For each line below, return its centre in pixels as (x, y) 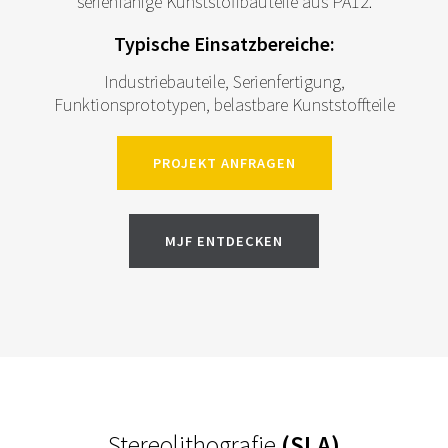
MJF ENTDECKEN (224, 241)
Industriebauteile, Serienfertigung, (224, 82)
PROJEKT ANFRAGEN (224, 163)
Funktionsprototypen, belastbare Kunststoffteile (224, 105)
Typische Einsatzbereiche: (224, 44)
